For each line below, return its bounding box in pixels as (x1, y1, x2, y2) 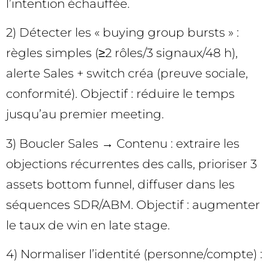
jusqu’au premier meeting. (6, 107, 164, 122)
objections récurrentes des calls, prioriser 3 (6, 156, 257, 171)
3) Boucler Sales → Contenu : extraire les (6, 136, 240, 151)
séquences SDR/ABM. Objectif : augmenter (6, 197, 260, 212)
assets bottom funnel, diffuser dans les (6, 177, 235, 192)
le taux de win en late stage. (6, 217, 170, 232)
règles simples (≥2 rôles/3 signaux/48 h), (6, 46, 238, 61)
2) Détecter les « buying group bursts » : (6, 25, 239, 40)
